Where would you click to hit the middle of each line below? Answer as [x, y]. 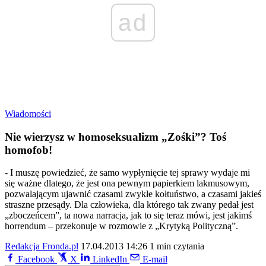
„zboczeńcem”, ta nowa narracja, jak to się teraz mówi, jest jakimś [128, 216]
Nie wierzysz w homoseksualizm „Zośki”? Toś [115, 137]
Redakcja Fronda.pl [42, 246]
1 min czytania [177, 246]
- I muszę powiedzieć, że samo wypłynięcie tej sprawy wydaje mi [127, 173]
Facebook [36, 259]
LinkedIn [110, 259]
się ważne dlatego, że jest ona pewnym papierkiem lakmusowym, [127, 183]
